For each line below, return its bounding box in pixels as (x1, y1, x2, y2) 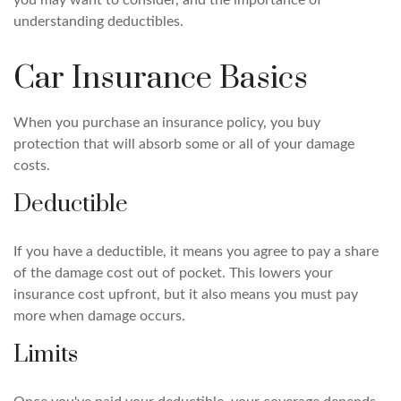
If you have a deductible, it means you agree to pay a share (13, 244, 379, 259)
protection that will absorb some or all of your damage (13, 137, 354, 151)
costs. (13, 158, 50, 173)
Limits (13, 340, 78, 370)
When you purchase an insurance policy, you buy (13, 115, 320, 130)
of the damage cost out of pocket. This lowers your (13, 266, 333, 280)
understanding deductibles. (13, 14, 183, 29)
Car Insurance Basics (13, 59, 308, 98)
